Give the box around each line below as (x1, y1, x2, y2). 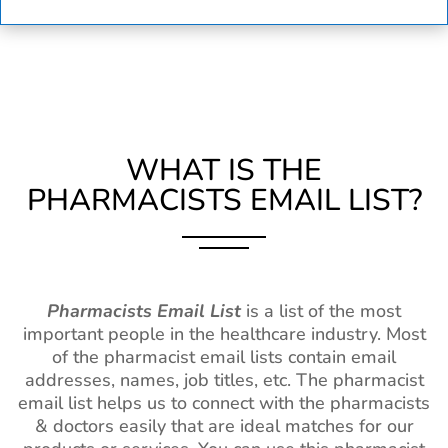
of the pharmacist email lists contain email (52, 345, 396, 370)
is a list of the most (241, 299, 401, 324)
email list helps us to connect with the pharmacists (18, 391, 430, 416)
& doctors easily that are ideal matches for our (34, 414, 414, 439)
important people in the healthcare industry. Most (22, 322, 426, 347)
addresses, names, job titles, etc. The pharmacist (24, 368, 424, 393)
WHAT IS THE (126, 150, 322, 192)
